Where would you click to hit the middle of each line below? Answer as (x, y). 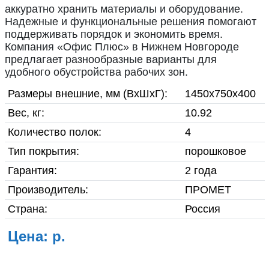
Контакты (41, 226)
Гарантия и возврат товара (98, 29)
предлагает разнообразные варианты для (110, 59)
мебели (43, 80)
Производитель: (48, 190)
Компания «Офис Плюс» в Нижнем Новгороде (122, 47)
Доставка (41, 205)
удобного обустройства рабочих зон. (96, 72)
